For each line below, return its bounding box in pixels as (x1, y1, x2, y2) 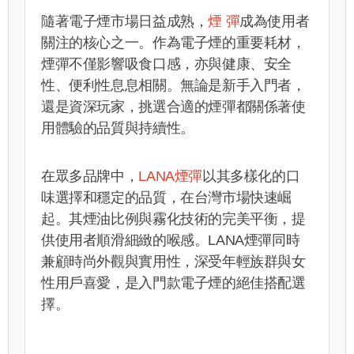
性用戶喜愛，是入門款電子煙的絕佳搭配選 (41, 274, 306, 291)
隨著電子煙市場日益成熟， (41, 13, 209, 29)
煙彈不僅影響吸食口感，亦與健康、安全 (41, 55, 292, 72)
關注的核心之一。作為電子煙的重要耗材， (41, 34, 306, 51)
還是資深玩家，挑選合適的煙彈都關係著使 (41, 98, 306, 115)
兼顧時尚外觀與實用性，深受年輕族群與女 (41, 253, 306, 269)
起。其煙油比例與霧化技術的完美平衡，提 (41, 210, 306, 227)
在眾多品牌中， (41, 168, 139, 184)
